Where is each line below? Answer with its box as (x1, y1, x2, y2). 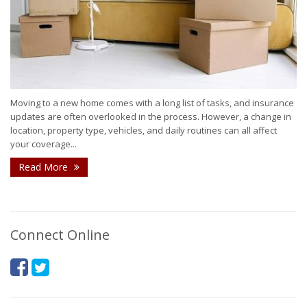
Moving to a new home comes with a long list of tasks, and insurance (10, 97, 294, 110)
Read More (19, 160, 71, 174)
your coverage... (10, 138, 77, 151)
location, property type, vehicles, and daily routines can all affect (10, 124, 277, 137)
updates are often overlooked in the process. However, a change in (10, 110, 291, 123)
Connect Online (10, 225, 110, 245)
